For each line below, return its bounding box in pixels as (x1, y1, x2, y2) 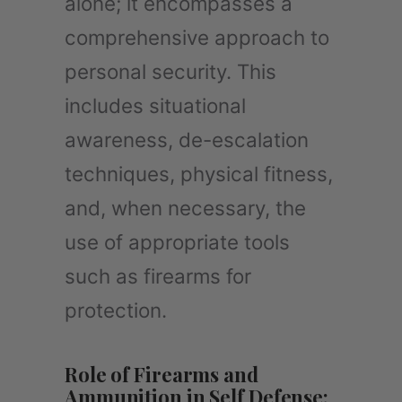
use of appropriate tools (65, 229, 290, 254)
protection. (65, 297, 167, 322)
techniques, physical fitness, (65, 161, 333, 186)
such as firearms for (65, 263, 251, 288)
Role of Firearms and (65, 360, 258, 388)
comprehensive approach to (65, 24, 329, 49)
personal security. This (65, 58, 276, 83)
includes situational (65, 92, 246, 118)
